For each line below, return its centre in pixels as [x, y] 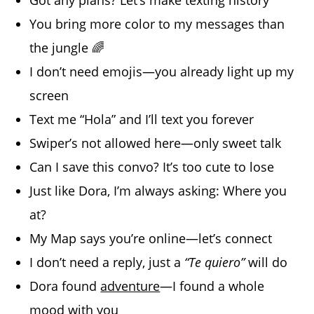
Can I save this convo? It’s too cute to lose [152, 166]
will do [266, 262]
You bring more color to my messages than [157, 23]
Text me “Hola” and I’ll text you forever [142, 119]
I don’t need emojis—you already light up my [162, 71]
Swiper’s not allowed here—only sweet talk [156, 143]
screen [49, 95]
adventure [130, 286]
